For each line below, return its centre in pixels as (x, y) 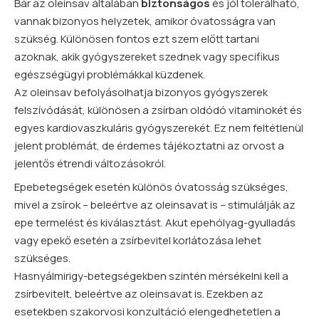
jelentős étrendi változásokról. (90, 163)
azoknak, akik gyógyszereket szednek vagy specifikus (147, 56)
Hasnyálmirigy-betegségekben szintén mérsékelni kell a (151, 276)
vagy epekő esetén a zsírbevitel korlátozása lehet (138, 240)
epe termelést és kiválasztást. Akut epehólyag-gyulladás (155, 222)
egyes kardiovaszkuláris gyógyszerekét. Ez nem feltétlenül (159, 127)
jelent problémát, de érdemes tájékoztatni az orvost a (149, 145)
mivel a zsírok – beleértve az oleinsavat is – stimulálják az (155, 204)
